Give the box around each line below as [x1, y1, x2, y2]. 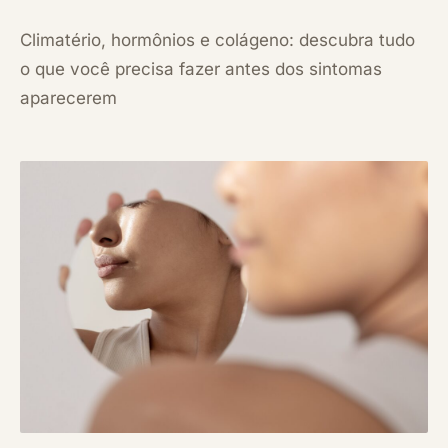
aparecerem [20, 87, 117, 108]
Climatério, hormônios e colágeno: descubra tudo [20, 29, 415, 50]
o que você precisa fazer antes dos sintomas [20, 58, 382, 79]
